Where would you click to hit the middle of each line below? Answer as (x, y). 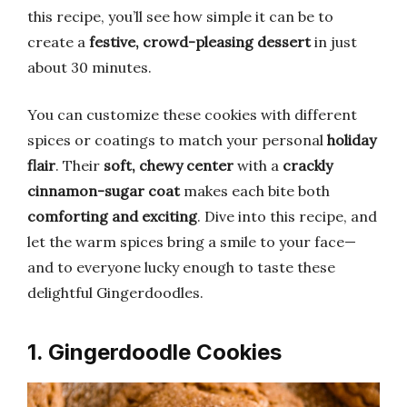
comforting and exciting (112, 216)
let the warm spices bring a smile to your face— (192, 242)
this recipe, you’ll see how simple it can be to (180, 16)
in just (334, 42)
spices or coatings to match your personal (177, 140)
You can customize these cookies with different (192, 114)
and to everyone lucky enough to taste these (181, 267)
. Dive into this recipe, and (287, 216)
